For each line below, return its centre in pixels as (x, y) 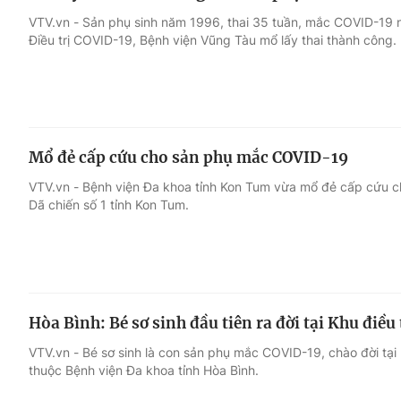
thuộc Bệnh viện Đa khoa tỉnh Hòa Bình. (144, 370)
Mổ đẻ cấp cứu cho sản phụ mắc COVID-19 (188, 158)
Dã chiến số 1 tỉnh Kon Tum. (109, 205)
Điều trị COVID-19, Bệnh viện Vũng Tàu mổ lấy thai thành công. (213, 39)
